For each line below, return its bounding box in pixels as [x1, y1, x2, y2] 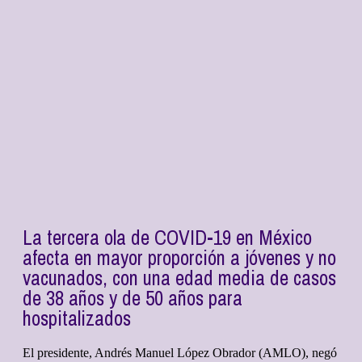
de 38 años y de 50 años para [23, 284, 242, 313]
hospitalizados [23, 305, 131, 333]
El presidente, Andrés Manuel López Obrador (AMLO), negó [23, 346, 337, 360]
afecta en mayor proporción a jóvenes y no [23, 244, 336, 272]
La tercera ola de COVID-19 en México [23, 224, 312, 252]
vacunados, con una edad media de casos [23, 264, 336, 293]
